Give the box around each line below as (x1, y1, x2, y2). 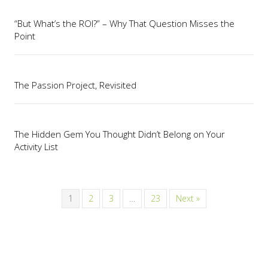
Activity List (14, 141, 58, 153)
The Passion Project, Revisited (14, 79, 136, 92)
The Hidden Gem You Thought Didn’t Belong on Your (14, 128, 225, 141)
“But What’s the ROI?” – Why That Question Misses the (14, 17, 234, 30)
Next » (176, 193, 200, 205)
